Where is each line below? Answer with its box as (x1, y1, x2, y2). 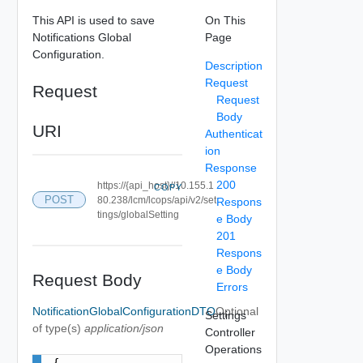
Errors (216, 280, 248, 293)
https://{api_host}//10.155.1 (96, 179, 214, 191)
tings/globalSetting (96, 208, 179, 220)
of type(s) (32, 321, 84, 335)
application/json (83, 321, 164, 335)
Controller (204, 325, 255, 339)
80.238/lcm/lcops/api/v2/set (96, 194, 216, 206)
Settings (204, 308, 246, 322)
